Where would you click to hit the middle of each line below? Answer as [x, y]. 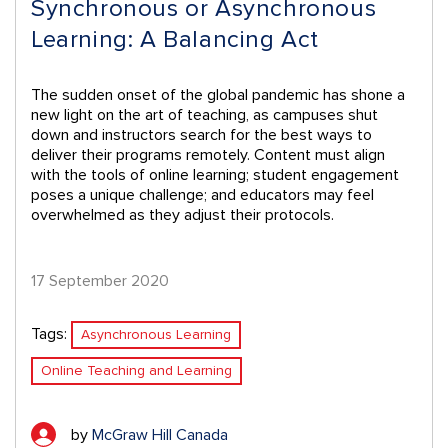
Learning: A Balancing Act [175, 40]
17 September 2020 [100, 281]
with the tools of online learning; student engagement [215, 175]
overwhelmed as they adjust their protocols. [182, 215]
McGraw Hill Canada [160, 434]
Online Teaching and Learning [136, 370]
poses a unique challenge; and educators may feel [202, 195]
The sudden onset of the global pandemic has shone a [218, 95]
